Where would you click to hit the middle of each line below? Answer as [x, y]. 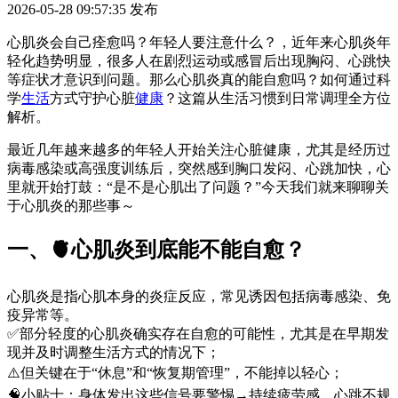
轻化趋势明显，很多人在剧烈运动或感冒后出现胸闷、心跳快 [199, 60]
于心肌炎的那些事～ [71, 205]
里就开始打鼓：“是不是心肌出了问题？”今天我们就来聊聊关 [198, 187]
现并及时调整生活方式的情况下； [114, 352]
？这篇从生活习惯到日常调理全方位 [277, 98]
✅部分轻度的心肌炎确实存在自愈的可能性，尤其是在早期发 [198, 333]
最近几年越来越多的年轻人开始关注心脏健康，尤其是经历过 [199, 149]
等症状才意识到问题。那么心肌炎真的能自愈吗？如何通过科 [199, 79]
